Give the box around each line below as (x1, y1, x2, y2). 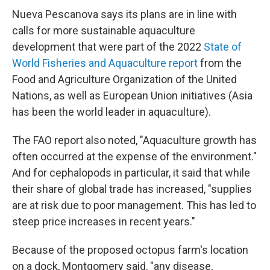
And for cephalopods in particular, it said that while (12, 166, 250, 179)
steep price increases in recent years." (12, 215, 195, 228)
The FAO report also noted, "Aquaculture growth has (12, 134, 257, 146)
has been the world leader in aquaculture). (12, 105, 211, 118)
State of (204, 40, 242, 53)
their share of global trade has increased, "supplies (12, 183, 252, 195)
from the (198, 57, 242, 69)
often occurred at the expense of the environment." (12, 150, 257, 163)
